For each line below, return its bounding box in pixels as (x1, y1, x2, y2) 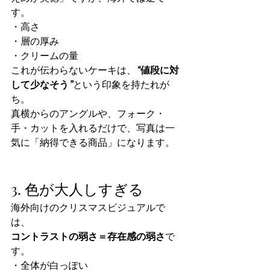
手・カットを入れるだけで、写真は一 (11, 122, 175, 134)
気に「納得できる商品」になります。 (11, 137, 175, 149)
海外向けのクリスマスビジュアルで (11, 202, 165, 214)
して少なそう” (11, 79, 73, 91)
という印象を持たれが (73, 79, 169, 91)
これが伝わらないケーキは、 (11, 64, 136, 77)
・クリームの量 (11, 50, 78, 62)
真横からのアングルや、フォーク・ (11, 108, 165, 120)
